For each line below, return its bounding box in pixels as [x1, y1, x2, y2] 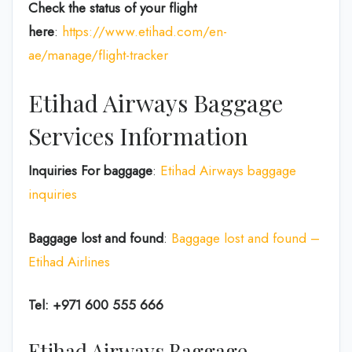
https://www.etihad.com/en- [62, 21, 227, 41]
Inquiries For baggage [28, 161, 152, 180]
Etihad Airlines [28, 251, 110, 271]
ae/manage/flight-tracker [28, 45, 168, 64]
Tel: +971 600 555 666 [28, 295, 163, 314]
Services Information [28, 120, 248, 152]
